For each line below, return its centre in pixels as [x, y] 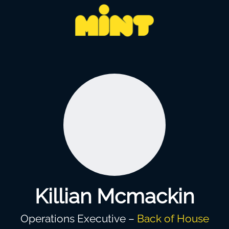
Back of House [173, 219]
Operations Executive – [78, 219]
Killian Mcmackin [114, 196]
